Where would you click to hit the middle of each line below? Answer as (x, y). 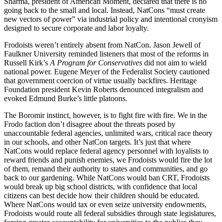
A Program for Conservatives (96, 63)
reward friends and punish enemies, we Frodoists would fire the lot (108, 160)
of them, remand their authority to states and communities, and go (106, 169)
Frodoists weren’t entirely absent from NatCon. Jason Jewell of (102, 45)
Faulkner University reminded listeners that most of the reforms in (106, 54)
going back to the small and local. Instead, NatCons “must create (105, 10)
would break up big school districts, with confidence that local (101, 187)
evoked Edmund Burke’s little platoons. (66, 99)
